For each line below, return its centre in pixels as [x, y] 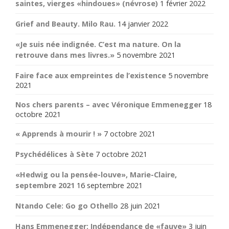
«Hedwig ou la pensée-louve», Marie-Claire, [96, 174]
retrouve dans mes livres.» [65, 55]
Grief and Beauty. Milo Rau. [65, 24]
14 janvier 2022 [143, 24]
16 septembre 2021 [110, 185]
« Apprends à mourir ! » [59, 133]
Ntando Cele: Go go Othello [67, 205]
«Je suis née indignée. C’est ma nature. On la [98, 44]
